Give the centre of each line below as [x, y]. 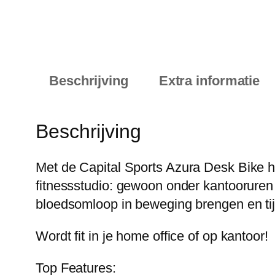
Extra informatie [209, 81]
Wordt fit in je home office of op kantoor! [152, 236]
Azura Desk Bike [215, 168]
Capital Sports [121, 168]
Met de [58, 168]
